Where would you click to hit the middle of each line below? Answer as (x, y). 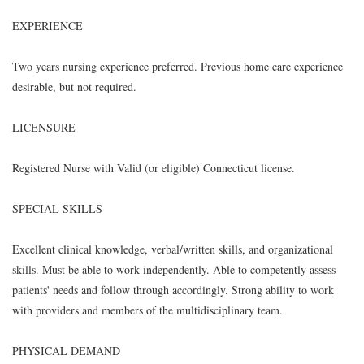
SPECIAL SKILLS (57, 208)
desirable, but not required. (74, 87)
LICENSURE (44, 127)
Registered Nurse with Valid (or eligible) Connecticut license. (154, 168)
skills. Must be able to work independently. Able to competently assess (174, 269)
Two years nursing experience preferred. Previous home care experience (178, 66)
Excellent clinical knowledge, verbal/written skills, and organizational (173, 249)
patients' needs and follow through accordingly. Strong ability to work (173, 290)
